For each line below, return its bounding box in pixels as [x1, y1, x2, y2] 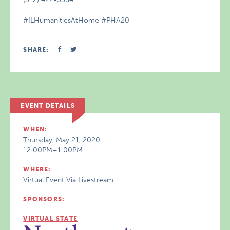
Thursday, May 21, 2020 [23, 135, 101, 144]
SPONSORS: [23, 195, 65, 203]
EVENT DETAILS [21, 102, 75, 109]
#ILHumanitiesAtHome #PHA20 [23, 15, 130, 25]
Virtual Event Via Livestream [23, 175, 114, 184]
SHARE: [23, 46, 49, 53]
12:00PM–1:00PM [23, 145, 83, 155]
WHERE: [23, 165, 51, 173]
